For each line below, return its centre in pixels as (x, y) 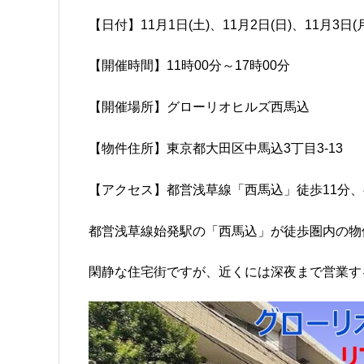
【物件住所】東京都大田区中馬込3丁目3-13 (216, 148)
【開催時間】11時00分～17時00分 (189, 66)
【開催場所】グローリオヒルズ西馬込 (199, 107)
